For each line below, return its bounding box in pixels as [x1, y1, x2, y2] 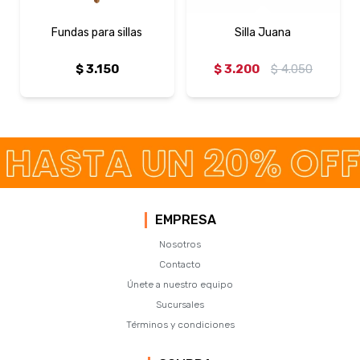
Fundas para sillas [51, 25, 143, 39]
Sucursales [156, 298, 204, 310]
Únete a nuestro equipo [127, 278, 233, 290]
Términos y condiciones [125, 318, 235, 330]
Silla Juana [235, 25, 292, 39]
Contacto [159, 258, 201, 270]
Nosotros [159, 238, 201, 250]
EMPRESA [154, 211, 216, 227]
